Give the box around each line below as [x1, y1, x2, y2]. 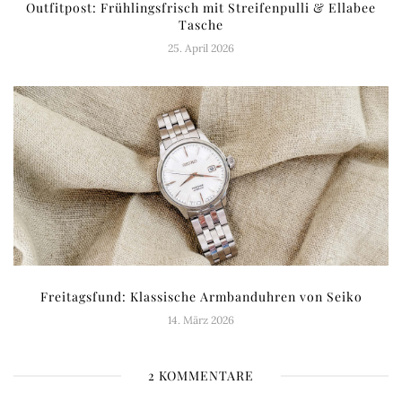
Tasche [179, 16, 223, 34]
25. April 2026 [168, 41, 234, 56]
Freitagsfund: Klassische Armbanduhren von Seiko [39, 288, 363, 306]
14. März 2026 [168, 313, 234, 328]
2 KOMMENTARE [148, 367, 254, 385]
